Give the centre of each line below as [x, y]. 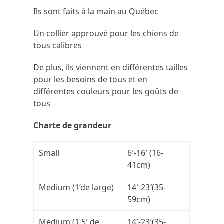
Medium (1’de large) [77, 188]
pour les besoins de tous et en [91, 80]
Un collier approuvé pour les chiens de [106, 34]
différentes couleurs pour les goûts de [106, 92]
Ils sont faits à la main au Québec [96, 12]
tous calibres [58, 46]
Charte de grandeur [73, 126]
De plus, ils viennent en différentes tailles [111, 68]
